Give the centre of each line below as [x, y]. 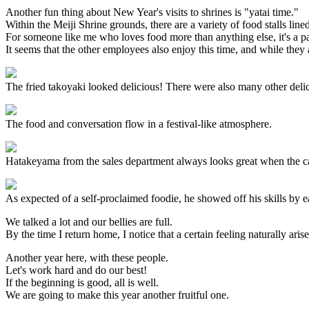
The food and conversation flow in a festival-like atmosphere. [139, 124]
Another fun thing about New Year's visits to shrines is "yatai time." [152, 12]
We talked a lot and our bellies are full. [89, 222]
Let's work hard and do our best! [76, 270]
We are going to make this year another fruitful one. [117, 295]
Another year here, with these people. [87, 258]
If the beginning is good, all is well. [82, 283]
